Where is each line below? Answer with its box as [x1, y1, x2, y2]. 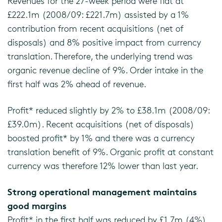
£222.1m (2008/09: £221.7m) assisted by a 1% [7, 9, 189, 20]
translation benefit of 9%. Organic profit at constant [7, 146, 214, 157]
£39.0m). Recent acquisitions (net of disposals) [7, 118, 194, 129]
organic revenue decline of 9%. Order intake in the [7, 64, 203, 75]
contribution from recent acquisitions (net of [7, 23, 183, 34]
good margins [7, 200, 66, 211]
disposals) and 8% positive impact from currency [7, 37, 201, 48]
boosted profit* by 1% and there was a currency [7, 132, 195, 143]
